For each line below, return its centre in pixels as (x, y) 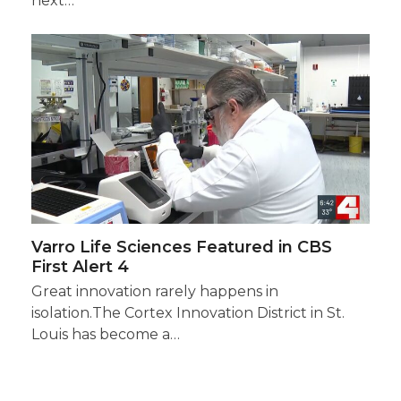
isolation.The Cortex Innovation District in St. (188, 312)
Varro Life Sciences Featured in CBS (181, 247)
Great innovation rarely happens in (154, 291)
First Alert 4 (80, 266)
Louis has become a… (105, 334)
